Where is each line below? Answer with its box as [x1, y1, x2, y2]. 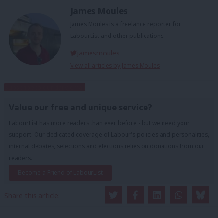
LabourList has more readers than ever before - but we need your [9, 119, 190, 127]
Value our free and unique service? [9, 102, 152, 113]
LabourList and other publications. [70, 32, 165, 40]
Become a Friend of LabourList [18, 168, 103, 177]
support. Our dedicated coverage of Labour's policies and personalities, [9, 130, 209, 139]
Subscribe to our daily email [4, 83, 85, 92]
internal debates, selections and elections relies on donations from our [9, 142, 204, 151]
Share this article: [4, 190, 60, 200]
